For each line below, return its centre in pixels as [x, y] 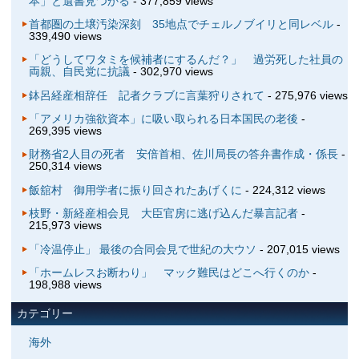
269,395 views [65, 131]
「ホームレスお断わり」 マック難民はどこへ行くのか [169, 272]
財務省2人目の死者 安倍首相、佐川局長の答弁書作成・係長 [183, 154]
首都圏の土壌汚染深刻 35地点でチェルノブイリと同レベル [181, 24]
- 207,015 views [298, 249]
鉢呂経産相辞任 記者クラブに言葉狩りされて [146, 95]
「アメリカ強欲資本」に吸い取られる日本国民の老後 [163, 119]
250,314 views [65, 166]
